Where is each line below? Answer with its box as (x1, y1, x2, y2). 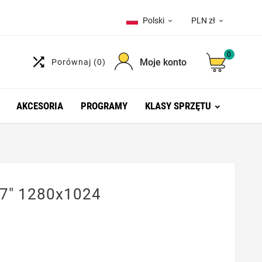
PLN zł (191, 16, 215, 25)
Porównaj (51, 57, 94, 67)
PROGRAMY (80, 100, 127, 112)
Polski (143, 16, 164, 25)
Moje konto (139, 56, 187, 68)
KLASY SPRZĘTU (144, 100, 211, 112)
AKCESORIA (16, 100, 63, 112)
